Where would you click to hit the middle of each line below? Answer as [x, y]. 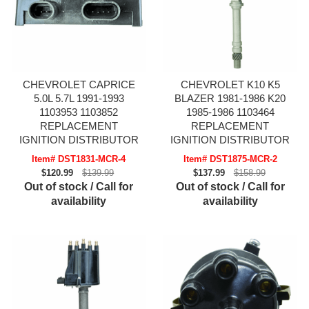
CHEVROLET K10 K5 [230, 85]
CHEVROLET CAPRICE [79, 85]
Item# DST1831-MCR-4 [79, 159]
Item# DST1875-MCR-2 [230, 159]
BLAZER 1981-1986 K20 [230, 99]
